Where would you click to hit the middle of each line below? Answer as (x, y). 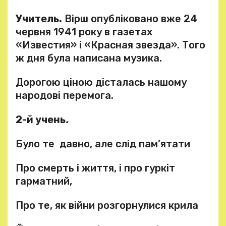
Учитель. (39, 19)
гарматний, (44, 181)
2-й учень (41, 120)
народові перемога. (65, 95)
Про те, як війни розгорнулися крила (107, 205)
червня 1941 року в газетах (84, 32)
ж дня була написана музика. (89, 58)
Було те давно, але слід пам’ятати (103, 144)
